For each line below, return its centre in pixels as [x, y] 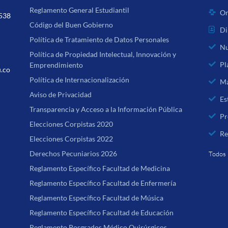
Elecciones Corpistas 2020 [72, 124]
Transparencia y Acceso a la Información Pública [106, 109]
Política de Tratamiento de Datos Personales [99, 39]
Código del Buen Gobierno [72, 24]
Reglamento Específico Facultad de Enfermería [103, 183]
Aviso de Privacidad [61, 94]
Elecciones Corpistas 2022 [72, 138]
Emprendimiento [56, 65]
